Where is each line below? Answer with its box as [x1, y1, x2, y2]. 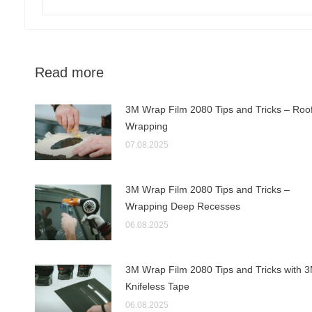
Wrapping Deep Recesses [125, 201, 240, 212]
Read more [35, 65, 104, 81]
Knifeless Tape [125, 281, 189, 292]
